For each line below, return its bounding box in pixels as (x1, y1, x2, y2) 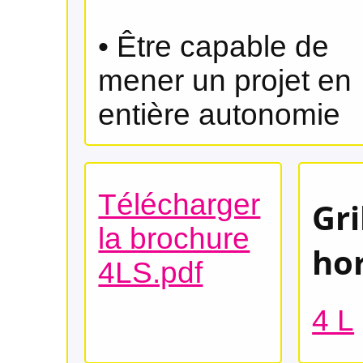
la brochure (98, 221, 250, 255)
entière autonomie (98, 97, 341, 131)
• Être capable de (98, 29, 330, 63)
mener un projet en (98, 63, 352, 97)
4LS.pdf (98, 255, 203, 289)
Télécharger (98, 187, 261, 221)
